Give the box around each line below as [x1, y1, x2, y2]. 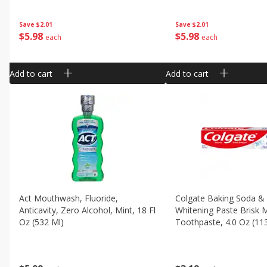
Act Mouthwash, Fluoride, [18, 193, 118, 204]
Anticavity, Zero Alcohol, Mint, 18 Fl [18, 204, 156, 216]
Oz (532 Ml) [18, 216, 64, 228]
